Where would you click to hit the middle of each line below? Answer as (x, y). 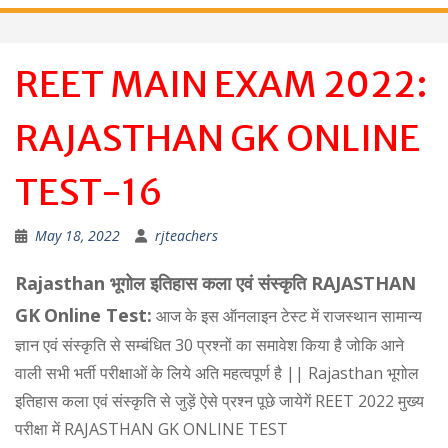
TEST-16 (89, 192)
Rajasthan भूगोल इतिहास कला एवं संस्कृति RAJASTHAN (215, 283)
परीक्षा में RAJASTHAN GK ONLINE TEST (151, 429)
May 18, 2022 (77, 235)
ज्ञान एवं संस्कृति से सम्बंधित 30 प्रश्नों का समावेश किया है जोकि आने (209, 345)
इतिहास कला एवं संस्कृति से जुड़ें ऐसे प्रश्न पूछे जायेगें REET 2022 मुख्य (219, 401)
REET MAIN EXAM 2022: (221, 84)
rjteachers (186, 235)
